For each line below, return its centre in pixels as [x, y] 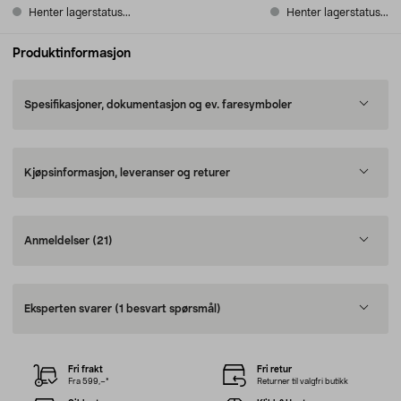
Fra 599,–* [89, 381]
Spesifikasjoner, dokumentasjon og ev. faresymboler [158, 105]
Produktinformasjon [72, 54]
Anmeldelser [58, 241]
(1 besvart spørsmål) [168, 309]
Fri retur [274, 369]
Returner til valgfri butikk [302, 381]
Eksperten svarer [69, 309]
